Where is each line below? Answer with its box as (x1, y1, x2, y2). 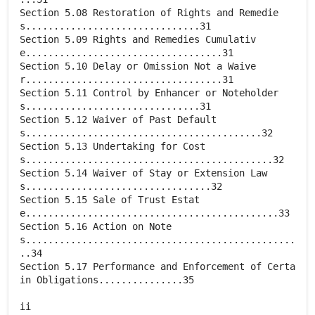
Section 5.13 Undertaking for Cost (20, 141, 205, 152)
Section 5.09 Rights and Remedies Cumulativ (20, 34, 256, 45)
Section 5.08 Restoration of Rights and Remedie (20, 7, 278, 18)
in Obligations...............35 (20, 274, 194, 285)
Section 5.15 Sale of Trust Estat (20, 194, 200, 205)
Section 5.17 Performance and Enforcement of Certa (20, 261, 295, 272)
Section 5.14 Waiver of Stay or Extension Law (20, 167, 267, 179)
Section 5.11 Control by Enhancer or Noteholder (20, 87, 278, 98)
